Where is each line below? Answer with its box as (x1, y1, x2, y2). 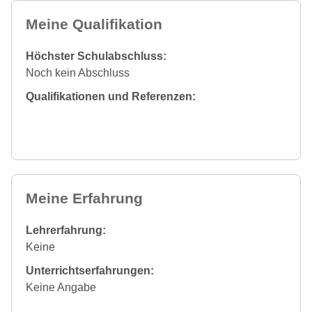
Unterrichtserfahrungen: (26, 265, 154, 277)
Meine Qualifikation (26, 16, 162, 33)
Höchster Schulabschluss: (26, 50, 166, 63)
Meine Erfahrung (26, 190, 143, 207)
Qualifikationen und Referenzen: (26, 91, 196, 103)
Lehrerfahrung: (26, 224, 106, 237)
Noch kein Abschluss (26, 67, 130, 79)
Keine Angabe (26, 281, 96, 294)
